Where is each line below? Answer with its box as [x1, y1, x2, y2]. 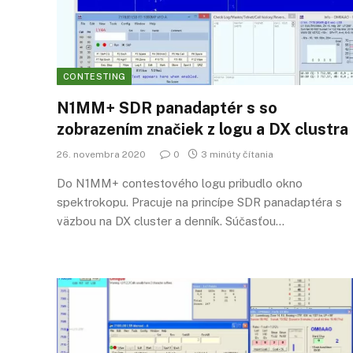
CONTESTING [63, 72, 126, 81]
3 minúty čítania [201, 149, 273, 160]
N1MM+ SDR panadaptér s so [57, 98, 277, 117]
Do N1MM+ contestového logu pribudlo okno [57, 176, 303, 190]
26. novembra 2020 [57, 149, 146, 160]
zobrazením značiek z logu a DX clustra [57, 120, 348, 139]
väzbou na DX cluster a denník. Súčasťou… [57, 214, 284, 228]
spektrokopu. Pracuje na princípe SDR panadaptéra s [57, 195, 342, 209]
